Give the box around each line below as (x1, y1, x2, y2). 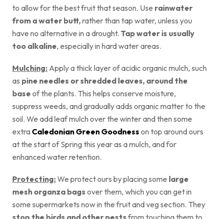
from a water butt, (12, 15, 82, 25)
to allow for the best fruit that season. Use (12, 2, 154, 13)
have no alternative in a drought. (12, 28, 121, 38)
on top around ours (141, 126, 203, 136)
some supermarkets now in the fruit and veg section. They (12, 199, 205, 209)
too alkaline (12, 41, 57, 51)
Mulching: (12, 63, 47, 73)
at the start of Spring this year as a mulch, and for (12, 139, 176, 149)
